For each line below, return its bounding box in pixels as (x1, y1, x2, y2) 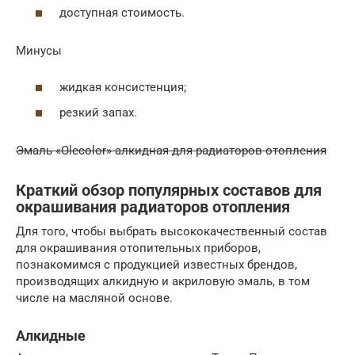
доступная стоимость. (59, 5, 185, 20)
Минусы (16, 43, 62, 58)
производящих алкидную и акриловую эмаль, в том (16, 273, 310, 288)
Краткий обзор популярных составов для (16, 181, 322, 200)
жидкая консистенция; (59, 80, 186, 95)
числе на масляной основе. (16, 290, 173, 305)
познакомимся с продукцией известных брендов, (16, 257, 297, 272)
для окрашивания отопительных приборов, (16, 240, 261, 255)
